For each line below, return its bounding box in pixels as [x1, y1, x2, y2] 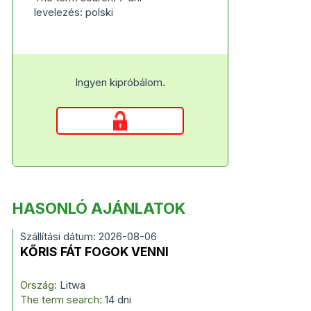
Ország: [19, 278, 57, 292]
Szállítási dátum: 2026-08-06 [19, 230, 157, 243]
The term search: [19, 293, 105, 306]
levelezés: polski [33, 6, 113, 19]
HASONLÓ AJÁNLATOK [12, 199, 185, 217]
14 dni [104, 293, 131, 306]
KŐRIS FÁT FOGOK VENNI [19, 244, 169, 259]
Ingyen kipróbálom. [75, 76, 166, 89]
